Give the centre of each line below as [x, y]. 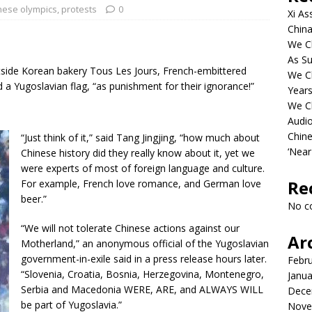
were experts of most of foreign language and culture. [143, 168]
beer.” [34, 199]
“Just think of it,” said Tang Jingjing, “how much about [141, 138]
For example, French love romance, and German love [141, 184]
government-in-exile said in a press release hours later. [144, 259]
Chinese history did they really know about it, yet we [138, 153]
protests [79, 9]
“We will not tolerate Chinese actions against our [131, 228]
